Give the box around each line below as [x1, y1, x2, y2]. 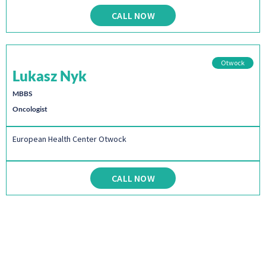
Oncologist [12, 104, 47, 114]
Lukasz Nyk [12, 67, 87, 85]
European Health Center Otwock [12, 134, 126, 145]
